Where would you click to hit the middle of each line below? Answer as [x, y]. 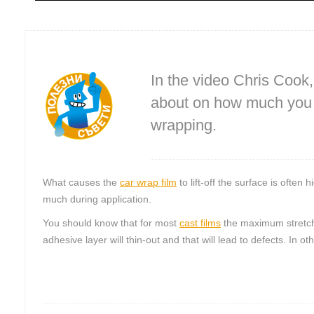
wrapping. [184, 125]
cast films [200, 223]
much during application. [97, 199]
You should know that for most [111, 223]
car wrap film [148, 183]
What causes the [81, 183]
